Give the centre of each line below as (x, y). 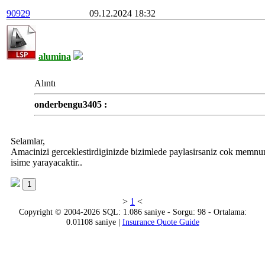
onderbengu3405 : (71, 104)
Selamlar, (28, 141)
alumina (55, 56)
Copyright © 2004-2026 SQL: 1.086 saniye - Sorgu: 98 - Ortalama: (132, 212)
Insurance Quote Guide (161, 222)
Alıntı (45, 83)
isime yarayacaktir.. (46, 162)
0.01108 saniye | (94, 222)
